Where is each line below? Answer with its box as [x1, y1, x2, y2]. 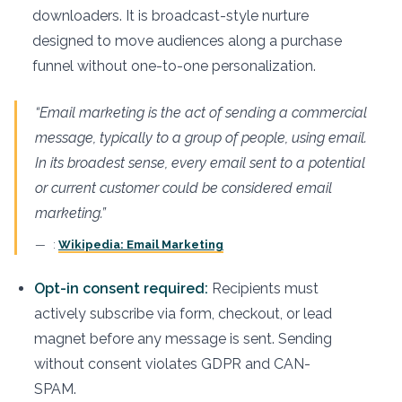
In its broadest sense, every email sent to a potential [35, 154, 365, 171]
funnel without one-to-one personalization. [32, 57, 316, 74]
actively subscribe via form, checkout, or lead [34, 305, 332, 322]
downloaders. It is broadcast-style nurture [32, 7, 309, 24]
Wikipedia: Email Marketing [58, 238, 223, 251]
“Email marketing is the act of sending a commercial [35, 104, 367, 121]
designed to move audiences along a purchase [32, 32, 342, 49]
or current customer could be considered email [35, 179, 332, 197]
